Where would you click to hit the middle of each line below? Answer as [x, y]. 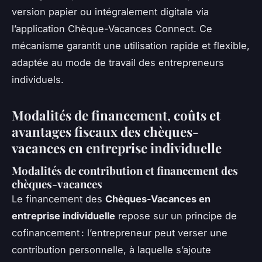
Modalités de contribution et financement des [125, 170]
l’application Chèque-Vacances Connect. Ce [112, 28]
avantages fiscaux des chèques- [105, 131]
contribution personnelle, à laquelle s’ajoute [111, 249]
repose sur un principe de [176, 216]
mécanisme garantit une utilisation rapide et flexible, [131, 45]
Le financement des [58, 199]
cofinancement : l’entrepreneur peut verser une [120, 232]
